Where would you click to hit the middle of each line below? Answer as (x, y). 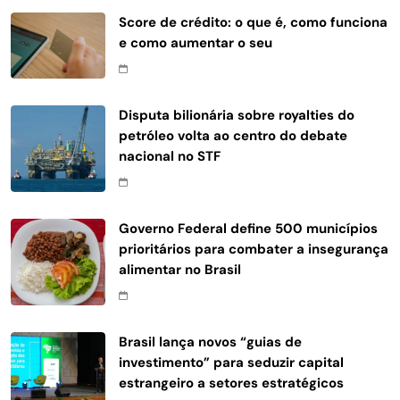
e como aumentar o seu (196, 42)
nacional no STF (170, 156)
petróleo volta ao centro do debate (233, 135)
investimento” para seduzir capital (231, 362)
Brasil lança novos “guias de (210, 342)
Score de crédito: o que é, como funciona (253, 22)
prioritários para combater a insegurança (254, 249)
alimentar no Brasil (180, 269)
